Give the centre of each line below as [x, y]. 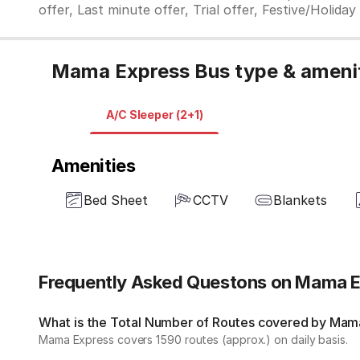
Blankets [300, 200]
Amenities [94, 166]
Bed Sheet [116, 200]
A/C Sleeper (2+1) [155, 115]
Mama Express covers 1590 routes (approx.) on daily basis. [193, 340]
